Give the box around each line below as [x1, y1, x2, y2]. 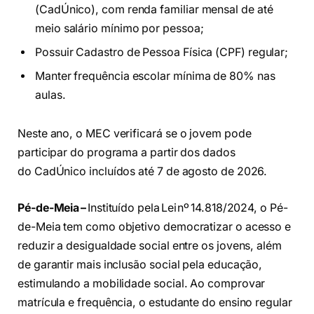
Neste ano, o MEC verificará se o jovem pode [18, 127, 252, 141]
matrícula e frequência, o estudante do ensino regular [18, 295, 292, 309]
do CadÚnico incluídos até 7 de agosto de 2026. [18, 165, 273, 179]
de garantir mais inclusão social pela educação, [18, 257, 263, 271]
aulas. [35, 88, 71, 102]
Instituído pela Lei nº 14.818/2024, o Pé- [86, 200, 288, 214]
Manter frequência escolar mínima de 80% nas [35, 69, 275, 83]
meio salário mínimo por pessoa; [35, 21, 210, 35]
